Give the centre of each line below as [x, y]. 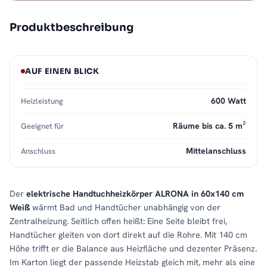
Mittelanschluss [216, 151]
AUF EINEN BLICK [62, 72]
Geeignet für [42, 126]
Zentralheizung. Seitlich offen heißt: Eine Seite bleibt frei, [118, 221]
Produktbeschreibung [72, 28]
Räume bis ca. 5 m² [209, 126]
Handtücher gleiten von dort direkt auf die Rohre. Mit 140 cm [128, 235]
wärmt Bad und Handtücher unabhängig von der [125, 207]
